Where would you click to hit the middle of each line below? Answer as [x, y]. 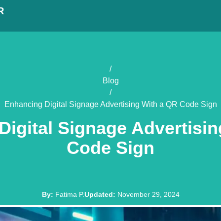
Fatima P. [70, 194]
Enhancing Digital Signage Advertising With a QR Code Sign [110, 104]
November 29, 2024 [148, 194]
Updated [98, 194]
